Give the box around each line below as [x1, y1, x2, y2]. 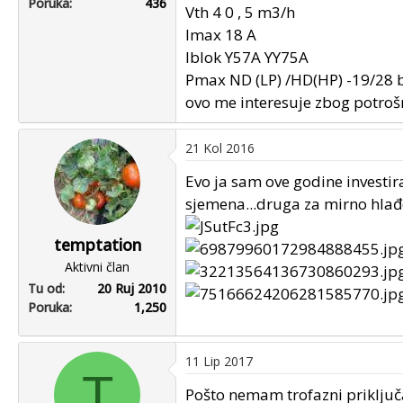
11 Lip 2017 [185, 352, 253, 370]
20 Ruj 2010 [97, 279, 166, 297]
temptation [53, 233, 141, 255]
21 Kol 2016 [185, 139, 255, 157]
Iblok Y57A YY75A [185, 46, 309, 67]
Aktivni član [65, 257, 130, 275]
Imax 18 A [185, 23, 256, 45]
